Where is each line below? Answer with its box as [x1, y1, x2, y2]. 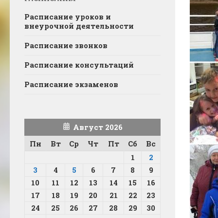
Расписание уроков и [24, 11, 111, 21]
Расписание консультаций [24, 59, 134, 70]
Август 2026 [73, 122, 123, 132]
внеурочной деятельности [24, 20, 134, 31]
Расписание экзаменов [24, 79, 118, 89]
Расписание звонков [24, 40, 108, 50]
